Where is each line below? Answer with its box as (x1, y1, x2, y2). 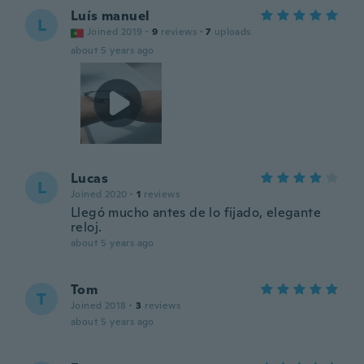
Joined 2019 (87, 25, 143, 38)
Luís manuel (71, 7, 150, 24)
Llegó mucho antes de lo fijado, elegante (71, 204, 321, 221)
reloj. (71, 219, 102, 236)
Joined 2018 (71, 299, 127, 312)
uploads (214, 25, 251, 38)
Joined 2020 (71, 188, 128, 201)
